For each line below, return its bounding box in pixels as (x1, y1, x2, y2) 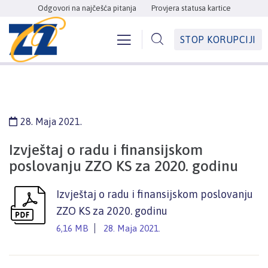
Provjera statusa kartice (151, 4, 231, 13)
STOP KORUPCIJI (179, 34, 256, 45)
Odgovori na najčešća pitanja (37, 4, 136, 13)
